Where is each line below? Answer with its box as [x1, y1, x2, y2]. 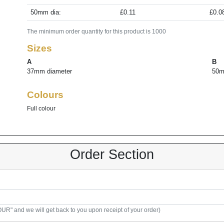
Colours [27, 89, 64, 100]
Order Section [70, 147, 154, 162]
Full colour [27, 104, 56, 111]
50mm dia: [30, 8, 61, 16]
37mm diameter [27, 67, 72, 75]
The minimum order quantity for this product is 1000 [27, 28, 166, 35]
